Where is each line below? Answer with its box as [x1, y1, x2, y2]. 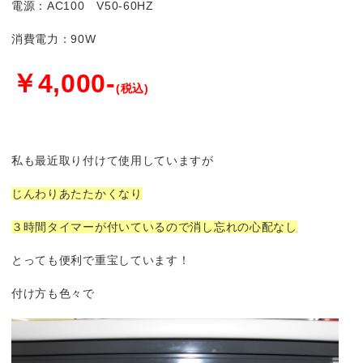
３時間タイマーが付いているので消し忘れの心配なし [11, 220, 297, 233]
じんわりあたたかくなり [11, 187, 143, 200]
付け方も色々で [11, 287, 95, 300]
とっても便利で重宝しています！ [11, 254, 190, 267]
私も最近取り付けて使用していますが [11, 154, 214, 167]
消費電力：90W [11, 32, 96, 45]
